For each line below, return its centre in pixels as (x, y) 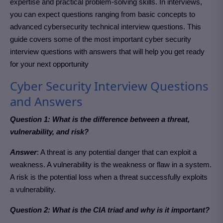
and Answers (46, 101)
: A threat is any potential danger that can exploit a (117, 152)
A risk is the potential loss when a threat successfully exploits (109, 177)
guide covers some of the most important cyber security (101, 39)
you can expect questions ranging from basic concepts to (103, 14)
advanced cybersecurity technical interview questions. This (106, 27)
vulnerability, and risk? (49, 132)
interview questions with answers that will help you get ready (107, 52)
